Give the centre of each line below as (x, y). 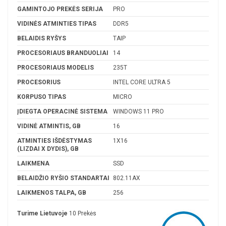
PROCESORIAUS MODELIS (55, 67)
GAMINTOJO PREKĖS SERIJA (60, 9)
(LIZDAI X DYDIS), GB (48, 149)
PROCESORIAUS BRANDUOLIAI (63, 53)
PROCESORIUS (39, 82)
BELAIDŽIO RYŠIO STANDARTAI (63, 178)
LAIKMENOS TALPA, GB (52, 192)
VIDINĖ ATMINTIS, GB (49, 126)
